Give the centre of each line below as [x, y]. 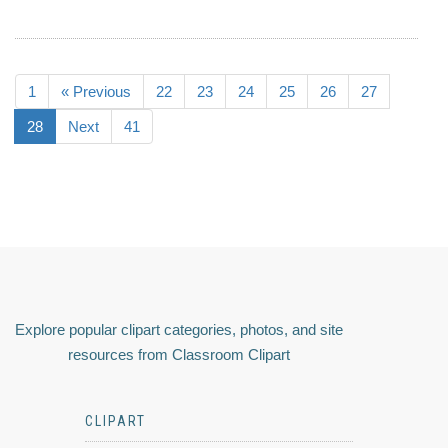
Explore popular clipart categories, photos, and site [179, 330]
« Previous [96, 92]
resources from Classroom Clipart [179, 355]
